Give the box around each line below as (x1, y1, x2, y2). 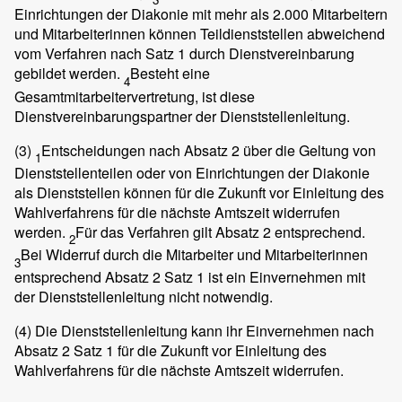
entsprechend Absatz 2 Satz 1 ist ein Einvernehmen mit (14, 267, 365, 288)
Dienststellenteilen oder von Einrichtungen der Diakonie (14, 162, 370, 183)
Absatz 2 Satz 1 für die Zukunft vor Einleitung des (14, 340, 327, 362)
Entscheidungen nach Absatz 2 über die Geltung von (41, 139, 376, 161)
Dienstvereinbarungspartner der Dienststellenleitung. (14, 105, 350, 127)
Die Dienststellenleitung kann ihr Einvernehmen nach (31, 320, 374, 342)
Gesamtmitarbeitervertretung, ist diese (14, 85, 255, 107)
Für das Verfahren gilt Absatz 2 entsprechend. (75, 221, 365, 242)
